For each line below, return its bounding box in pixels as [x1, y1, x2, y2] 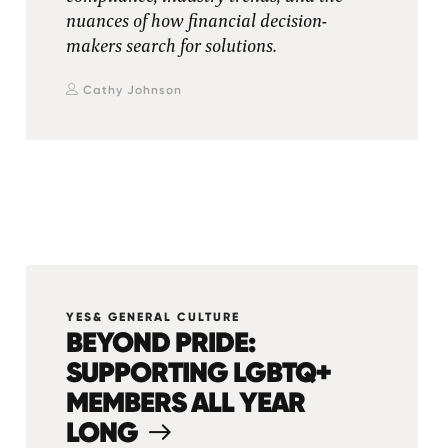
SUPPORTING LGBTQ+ [65, 354, 331, 390]
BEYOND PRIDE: [65, 324, 255, 360]
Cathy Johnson [82, 83, 182, 97]
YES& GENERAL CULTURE [65, 310, 240, 324]
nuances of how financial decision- [65, 12, 327, 32]
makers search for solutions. [65, 37, 277, 57]
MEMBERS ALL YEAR [65, 384, 305, 420]
